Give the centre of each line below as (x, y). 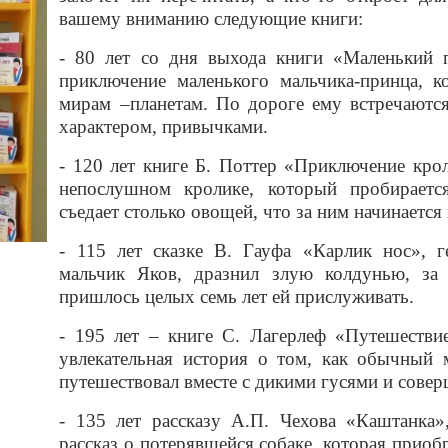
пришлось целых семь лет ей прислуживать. (237, 296)
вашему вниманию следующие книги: (211, 18)
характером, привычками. (164, 126)
